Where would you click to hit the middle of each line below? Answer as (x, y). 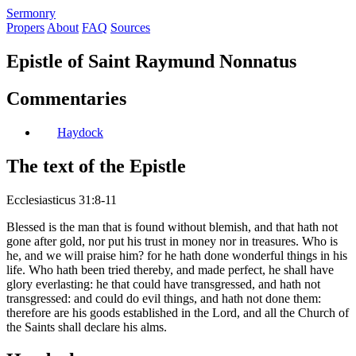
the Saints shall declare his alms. (87, 327)
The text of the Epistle (96, 166)
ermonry (35, 13)
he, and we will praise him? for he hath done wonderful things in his (177, 255)
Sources (130, 27)
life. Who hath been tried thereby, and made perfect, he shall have (170, 269)
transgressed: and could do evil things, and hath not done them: (164, 298)
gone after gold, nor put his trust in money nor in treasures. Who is (172, 241)
